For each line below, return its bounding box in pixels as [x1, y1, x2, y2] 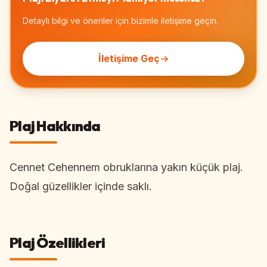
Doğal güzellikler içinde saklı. [10, 180, 152, 193]
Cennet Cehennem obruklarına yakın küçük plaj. [10, 161, 243, 173]
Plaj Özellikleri [10, 234, 105, 252]
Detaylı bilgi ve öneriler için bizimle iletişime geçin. [23, 15, 218, 26]
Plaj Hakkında [10, 117, 101, 135]
